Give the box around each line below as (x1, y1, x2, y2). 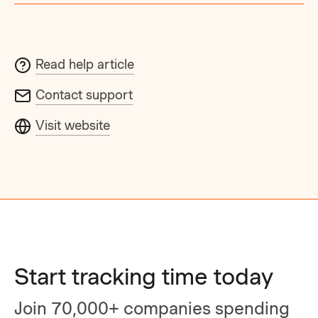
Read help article (35, 56, 135, 72)
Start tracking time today (14, 262, 274, 290)
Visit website (35, 117, 111, 133)
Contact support (35, 87, 133, 102)
